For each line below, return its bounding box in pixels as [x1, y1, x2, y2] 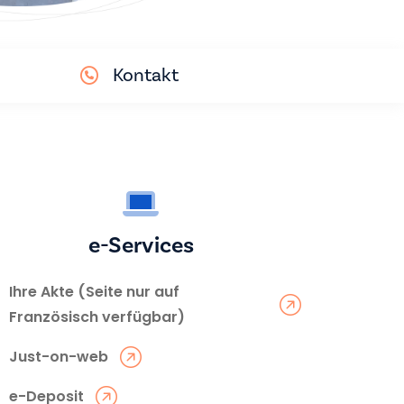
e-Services [87, 230, 194, 260]
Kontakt [113, 62, 179, 87]
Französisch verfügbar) [9, 306, 185, 327]
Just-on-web [9, 345, 108, 367]
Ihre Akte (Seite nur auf [9, 280, 179, 302]
